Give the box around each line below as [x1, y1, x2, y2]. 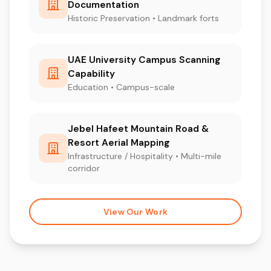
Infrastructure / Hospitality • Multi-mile [68, 150, 221, 162]
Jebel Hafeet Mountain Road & [68, 122, 209, 135]
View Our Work [103, 206, 168, 217]
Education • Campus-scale [68, 81, 175, 93]
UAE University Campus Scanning [68, 53, 221, 66]
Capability [68, 67, 115, 80]
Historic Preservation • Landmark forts [68, 12, 219, 24]
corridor [68, 162, 100, 174]
